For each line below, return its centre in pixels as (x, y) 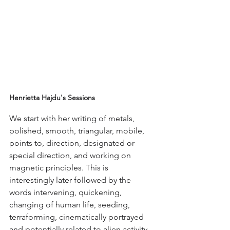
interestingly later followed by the (71, 180)
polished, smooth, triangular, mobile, (78, 131)
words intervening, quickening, (66, 193)
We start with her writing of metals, (73, 119)
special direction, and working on (71, 156)
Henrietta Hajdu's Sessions (52, 98)
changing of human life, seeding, (71, 205)
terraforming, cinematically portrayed (78, 217)
